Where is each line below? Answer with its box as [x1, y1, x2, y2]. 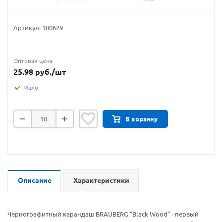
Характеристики [73, 176, 129, 184]
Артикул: [13, 24, 41, 31]
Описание [18, 176, 52, 184]
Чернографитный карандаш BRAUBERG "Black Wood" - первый [7, 211, 199, 218]
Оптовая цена [13, 57, 53, 64]
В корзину [125, 115, 158, 122]
